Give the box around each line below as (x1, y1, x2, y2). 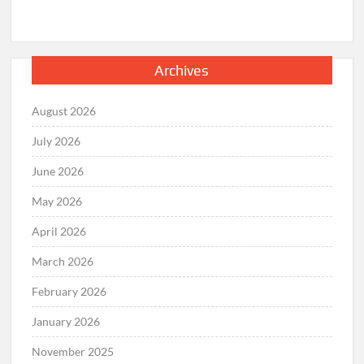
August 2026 (32, 103, 97, 118)
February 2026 (32, 284, 107, 298)
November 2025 (32, 344, 115, 358)
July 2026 (32, 133, 81, 148)
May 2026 (32, 193, 83, 208)
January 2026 (32, 314, 101, 328)
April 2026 (32, 223, 87, 238)
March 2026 (32, 253, 94, 268)
